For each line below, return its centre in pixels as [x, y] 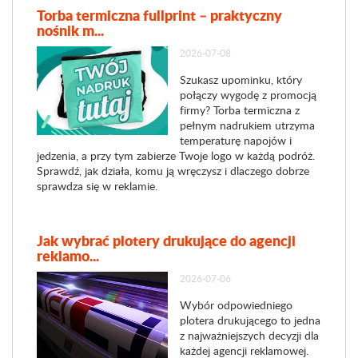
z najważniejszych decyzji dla [249, 335]
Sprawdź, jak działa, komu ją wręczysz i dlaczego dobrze [173, 171]
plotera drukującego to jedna [250, 320]
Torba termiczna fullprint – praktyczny [159, 15]
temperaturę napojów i [235, 140]
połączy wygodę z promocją [248, 95]
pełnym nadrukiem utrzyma [247, 125]
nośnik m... [70, 30]
